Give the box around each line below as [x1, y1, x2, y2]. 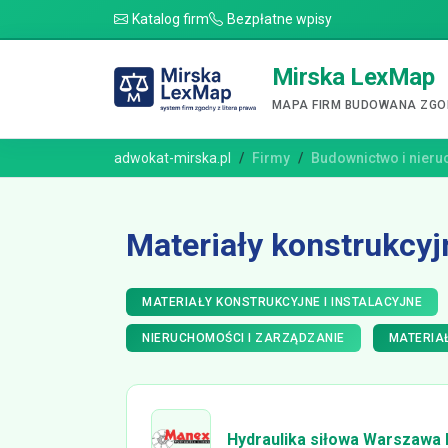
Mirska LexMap [271, 62, 435, 91]
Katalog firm [132, 11, 209, 27]
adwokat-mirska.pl [114, 150, 231, 166]
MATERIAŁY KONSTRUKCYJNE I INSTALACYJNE [142, 295, 422, 309]
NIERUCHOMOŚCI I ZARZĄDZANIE [142, 331, 345, 345]
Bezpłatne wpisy [227, 11, 332, 27]
